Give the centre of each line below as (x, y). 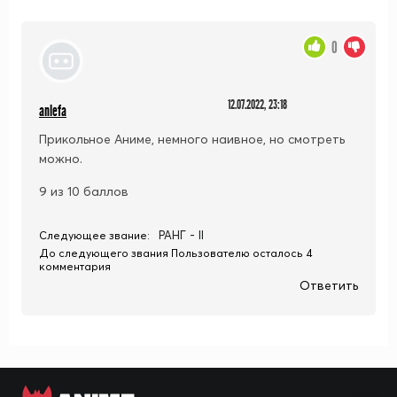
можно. (61, 158)
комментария (75, 266)
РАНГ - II (181, 234)
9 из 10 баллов (84, 191)
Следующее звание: (94, 235)
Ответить (329, 285)
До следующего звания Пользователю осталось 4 (176, 253)
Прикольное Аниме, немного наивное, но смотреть (192, 139)
